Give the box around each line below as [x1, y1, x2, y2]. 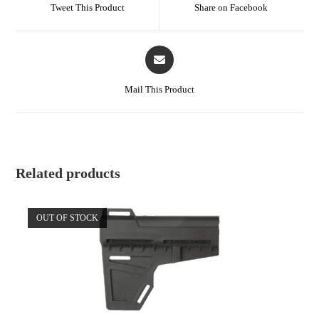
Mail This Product [125, 83, 194, 95]
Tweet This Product [50, 1, 125, 13]
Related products [16, 164, 121, 181]
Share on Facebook [194, 1, 268, 13]
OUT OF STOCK [36, 212, 98, 223]
